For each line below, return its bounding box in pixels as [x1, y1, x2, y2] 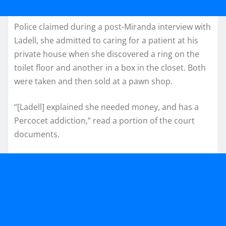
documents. [14, 128, 60, 140]
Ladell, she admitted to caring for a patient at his [14, 34, 198, 46]
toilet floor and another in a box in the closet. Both [14, 62, 206, 73]
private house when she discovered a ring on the [14, 48, 199, 60]
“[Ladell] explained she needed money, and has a [14, 101, 199, 112]
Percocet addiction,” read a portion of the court [14, 115, 195, 126]
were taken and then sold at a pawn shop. [14, 75, 173, 87]
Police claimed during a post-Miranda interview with [14, 21, 211, 32]
